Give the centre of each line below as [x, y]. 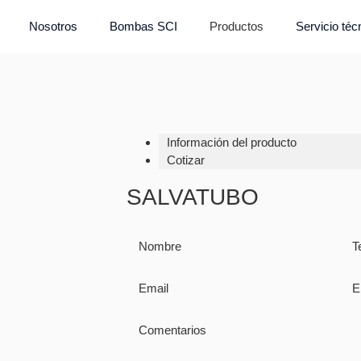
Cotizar [186, 160]
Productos [236, 26]
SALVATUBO [193, 197]
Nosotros [53, 26]
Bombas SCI [143, 26]
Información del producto [232, 142]
